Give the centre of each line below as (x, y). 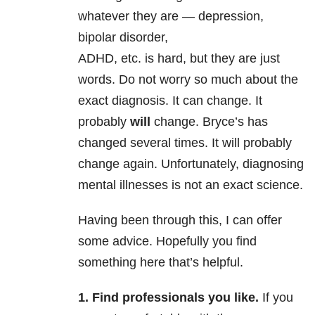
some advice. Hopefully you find (167, 242)
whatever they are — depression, (171, 17)
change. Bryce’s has (209, 122)
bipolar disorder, (123, 38)
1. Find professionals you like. (168, 298)
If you (276, 298)
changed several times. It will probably (185, 143)
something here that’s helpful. (161, 263)
